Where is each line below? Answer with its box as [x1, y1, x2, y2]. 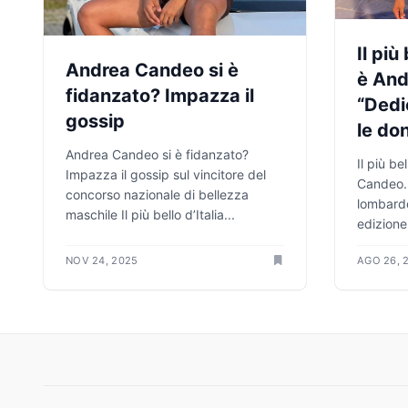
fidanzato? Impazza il [66, 84, 254, 107]
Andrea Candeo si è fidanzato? [66, 146, 249, 162]
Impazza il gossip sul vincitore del [66, 166, 266, 182]
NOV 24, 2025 [66, 254, 138, 267]
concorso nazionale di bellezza [66, 186, 249, 202]
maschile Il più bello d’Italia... [66, 206, 235, 222]
